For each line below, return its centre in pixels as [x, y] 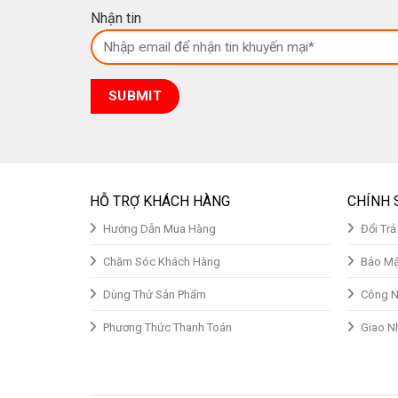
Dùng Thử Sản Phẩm [154, 295]
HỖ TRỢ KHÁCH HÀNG [159, 202]
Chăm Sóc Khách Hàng [161, 262]
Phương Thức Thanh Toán [167, 328]
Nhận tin [116, 19]
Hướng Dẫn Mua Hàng [159, 229]
